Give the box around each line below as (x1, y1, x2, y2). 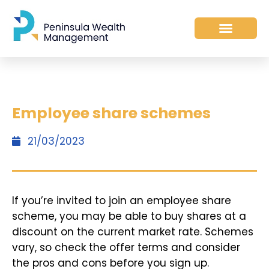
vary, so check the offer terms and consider (12, 240, 240, 255)
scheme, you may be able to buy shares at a (12, 208, 246, 223)
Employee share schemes (12, 102, 211, 124)
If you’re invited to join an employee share (12, 193, 231, 208)
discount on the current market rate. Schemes (12, 224, 253, 239)
